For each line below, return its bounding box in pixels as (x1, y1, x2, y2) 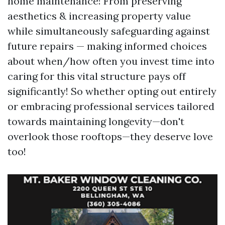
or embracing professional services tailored (8, 100, 214, 113)
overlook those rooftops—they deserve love (8, 130, 213, 143)
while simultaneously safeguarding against (8, 25, 210, 37)
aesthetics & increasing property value (8, 10, 191, 22)
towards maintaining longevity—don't (8, 115, 184, 128)
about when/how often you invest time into (8, 55, 214, 67)
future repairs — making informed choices (8, 40, 207, 52)
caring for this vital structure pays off (8, 70, 186, 82)
